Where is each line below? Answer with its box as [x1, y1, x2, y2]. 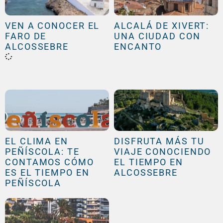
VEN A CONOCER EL [5, 20, 100, 31]
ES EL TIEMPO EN [5, 167, 90, 178]
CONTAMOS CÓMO [5, 157, 94, 168]
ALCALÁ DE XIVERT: [114, 20, 210, 31]
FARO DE [5, 30, 47, 41]
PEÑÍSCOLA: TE [5, 146, 80, 157]
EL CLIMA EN [5, 136, 68, 147]
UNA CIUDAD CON [114, 30, 201, 41]
